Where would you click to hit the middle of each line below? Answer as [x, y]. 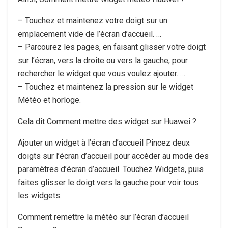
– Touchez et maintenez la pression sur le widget [106, 87]
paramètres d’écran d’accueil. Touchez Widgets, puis [111, 169]
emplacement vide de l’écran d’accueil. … [90, 34]
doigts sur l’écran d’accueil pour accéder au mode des [113, 156]
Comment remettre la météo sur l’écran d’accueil [103, 217]
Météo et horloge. [49, 100]
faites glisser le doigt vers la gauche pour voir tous [108, 182]
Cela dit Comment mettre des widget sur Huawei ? [107, 121]
